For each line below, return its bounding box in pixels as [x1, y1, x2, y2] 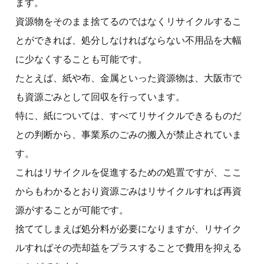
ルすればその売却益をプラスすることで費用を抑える [15, 242, 242, 253]
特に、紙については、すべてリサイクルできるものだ [15, 110, 242, 121]
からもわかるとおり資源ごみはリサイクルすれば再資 [15, 186, 242, 196]
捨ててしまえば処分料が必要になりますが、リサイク [15, 223, 242, 234]
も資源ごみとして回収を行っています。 [15, 91, 185, 102]
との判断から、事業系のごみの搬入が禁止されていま [15, 129, 242, 140]
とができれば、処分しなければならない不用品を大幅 [15, 35, 242, 45]
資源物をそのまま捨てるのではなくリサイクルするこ [15, 16, 242, 27]
